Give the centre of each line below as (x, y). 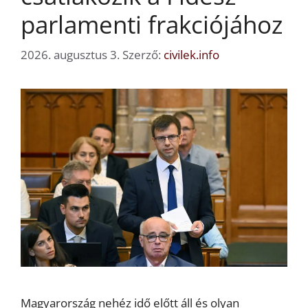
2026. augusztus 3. (70, 55)
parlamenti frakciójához (152, 24)
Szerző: (143, 55)
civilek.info (191, 55)
